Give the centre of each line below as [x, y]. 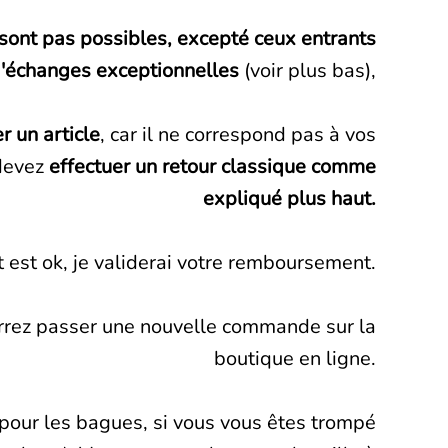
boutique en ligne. [295, 359]
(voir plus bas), [310, 71]
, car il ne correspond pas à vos [238, 135]
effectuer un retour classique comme [212, 167]
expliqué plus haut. [289, 199]
